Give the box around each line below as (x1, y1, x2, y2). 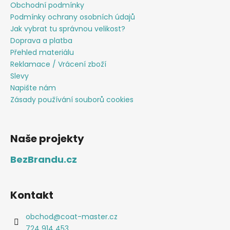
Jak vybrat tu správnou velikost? (10, 23, 125, 34)
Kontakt (10, 187, 53, 202)
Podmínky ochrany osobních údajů (10, 11, 135, 22)
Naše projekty (10, 131, 84, 146)
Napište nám (10, 82, 56, 93)
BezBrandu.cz (10, 152, 77, 166)
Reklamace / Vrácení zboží (10, 59, 106, 69)
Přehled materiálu (10, 47, 74, 57)
